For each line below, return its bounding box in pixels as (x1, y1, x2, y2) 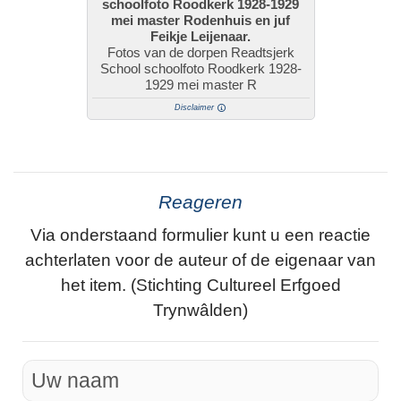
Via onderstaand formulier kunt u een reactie (30, 226, 371, 245)
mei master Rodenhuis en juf (111, 12, 290, 28)
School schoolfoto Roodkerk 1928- (99, 60, 302, 76)
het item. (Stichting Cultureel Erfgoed (60, 276, 341, 295)
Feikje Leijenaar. (150, 28, 251, 44)
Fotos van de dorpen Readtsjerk (107, 44, 294, 60)
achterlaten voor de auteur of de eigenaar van (25, 251, 376, 270)
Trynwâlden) (153, 301, 248, 320)
